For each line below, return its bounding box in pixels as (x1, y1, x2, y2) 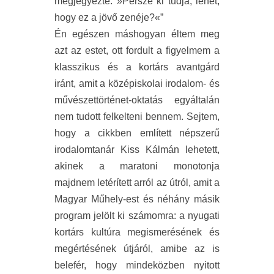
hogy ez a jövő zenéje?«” (54, 12, 163, 23)
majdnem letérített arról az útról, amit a (54, 177, 220, 188)
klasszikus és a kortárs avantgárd (54, 61, 220, 72)
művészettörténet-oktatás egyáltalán (54, 94, 220, 105)
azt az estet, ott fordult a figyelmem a (54, 45, 220, 56)
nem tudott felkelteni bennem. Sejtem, (54, 111, 220, 122)
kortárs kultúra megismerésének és (54, 226, 220, 237)
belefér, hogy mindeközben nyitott (54, 259, 220, 270)
